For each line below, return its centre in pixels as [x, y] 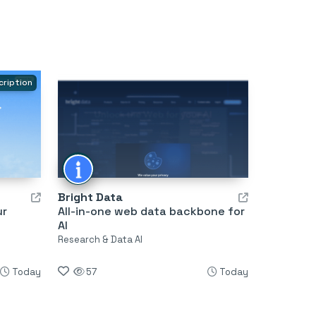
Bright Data [90, 197]
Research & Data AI [100, 239]
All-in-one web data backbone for [151, 211]
